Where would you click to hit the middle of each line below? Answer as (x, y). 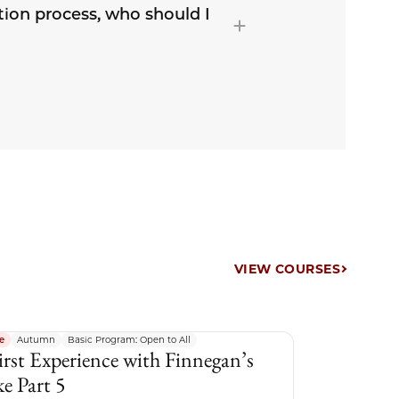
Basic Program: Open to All (130, 339)
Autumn (37, 339)
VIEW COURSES (287, 269)
